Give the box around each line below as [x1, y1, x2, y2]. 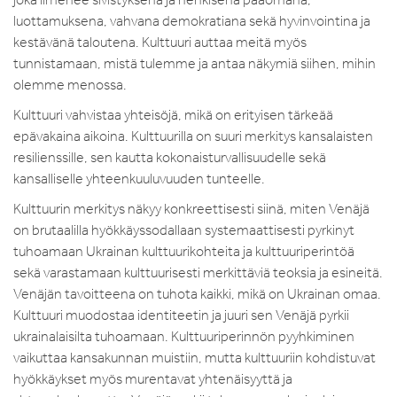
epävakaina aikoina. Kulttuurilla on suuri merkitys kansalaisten [13, 127, 373, 144]
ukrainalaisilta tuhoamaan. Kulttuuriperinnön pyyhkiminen [13, 327, 354, 345]
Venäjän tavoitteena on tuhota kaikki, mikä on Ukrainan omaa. [13, 284, 381, 302]
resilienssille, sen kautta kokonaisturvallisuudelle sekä [13, 148, 326, 166]
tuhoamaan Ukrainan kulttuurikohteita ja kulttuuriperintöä [13, 242, 354, 260]
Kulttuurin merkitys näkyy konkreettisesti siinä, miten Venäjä [13, 199, 370, 217]
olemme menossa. [13, 75, 127, 93]
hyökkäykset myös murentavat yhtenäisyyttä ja [13, 370, 292, 387]
